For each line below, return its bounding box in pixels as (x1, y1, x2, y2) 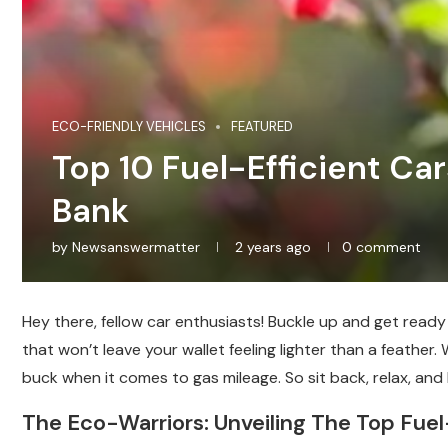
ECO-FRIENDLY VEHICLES (52, 118, 206, 136)
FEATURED (231, 118, 293, 136)
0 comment (342, 238, 421, 257)
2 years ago (231, 238, 311, 257)
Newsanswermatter (72, 238, 200, 257)
